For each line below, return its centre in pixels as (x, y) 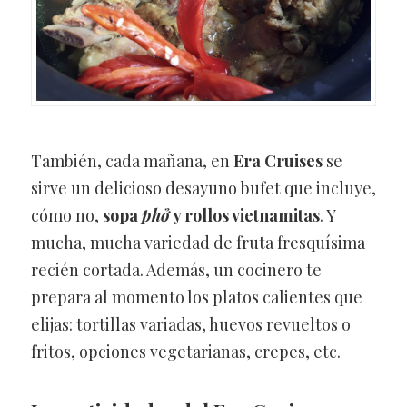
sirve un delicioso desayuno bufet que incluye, (203, 189)
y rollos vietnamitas (244, 216)
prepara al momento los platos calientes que (196, 298)
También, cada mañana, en (132, 161)
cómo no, (66, 216)
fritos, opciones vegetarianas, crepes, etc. (185, 352)
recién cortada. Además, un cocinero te (176, 270)
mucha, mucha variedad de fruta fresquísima (198, 243)
